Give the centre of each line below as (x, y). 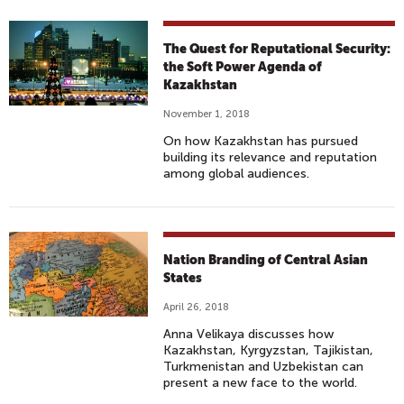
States (183, 278)
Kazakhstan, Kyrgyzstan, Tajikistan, (269, 350)
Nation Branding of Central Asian (266, 260)
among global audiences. (237, 174)
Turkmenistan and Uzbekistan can (264, 367)
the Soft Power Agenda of (243, 67)
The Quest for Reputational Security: (277, 49)
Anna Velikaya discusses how (249, 334)
